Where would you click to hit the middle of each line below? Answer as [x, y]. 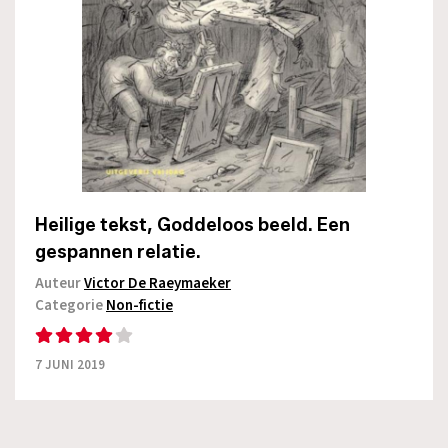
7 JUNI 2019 [70, 364]
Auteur [59, 283]
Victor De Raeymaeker [157, 283]
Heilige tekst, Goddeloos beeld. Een [192, 224]
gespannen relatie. [118, 251]
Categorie [70, 305]
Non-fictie [139, 305]
